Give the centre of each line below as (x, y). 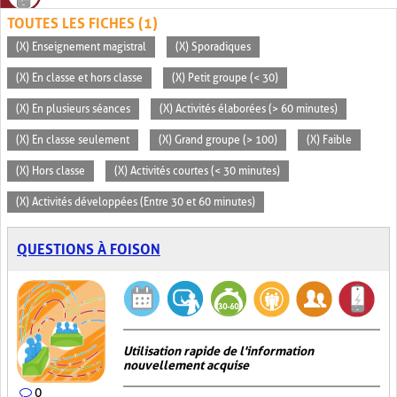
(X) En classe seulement (73, 140)
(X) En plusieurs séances (73, 109)
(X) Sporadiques (213, 47)
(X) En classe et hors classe (79, 78)
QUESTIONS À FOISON (89, 249)
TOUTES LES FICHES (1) (82, 23)
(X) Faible (329, 140)
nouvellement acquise (186, 365)
